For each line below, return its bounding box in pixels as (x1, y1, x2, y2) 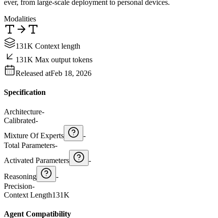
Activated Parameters (4, 156, 69, 164)
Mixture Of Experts (4, 131, 64, 140)
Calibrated (4, 116, 36, 125)
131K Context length (16, 42, 80, 51)
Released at (16, 69, 51, 78)
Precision (4, 182, 32, 190)
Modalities (4, 15, 36, 23)
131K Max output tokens (16, 55, 92, 64)
